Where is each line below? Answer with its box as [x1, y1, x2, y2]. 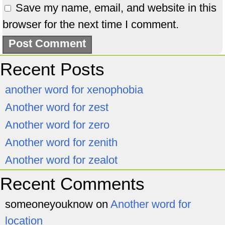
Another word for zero [5, 119, 109, 131]
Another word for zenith [5, 136, 118, 149]
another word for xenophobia [5, 83, 143, 96]
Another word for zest [5, 101, 108, 114]
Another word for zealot [5, 154, 118, 166]
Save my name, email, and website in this [16, 2, 216, 14]
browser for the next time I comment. [3, 18, 179, 31]
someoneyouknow [5, 198, 93, 210]
